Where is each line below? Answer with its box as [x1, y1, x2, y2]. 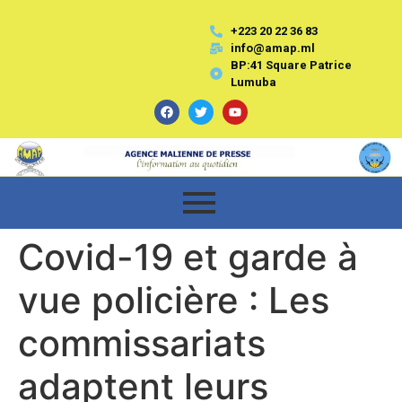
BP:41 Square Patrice [230, 58, 352, 72]
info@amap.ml [230, 41, 315, 55]
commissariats [18, 320, 266, 365]
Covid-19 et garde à [18, 234, 358, 279]
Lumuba [230, 75, 276, 89]
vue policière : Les [18, 277, 329, 322]
